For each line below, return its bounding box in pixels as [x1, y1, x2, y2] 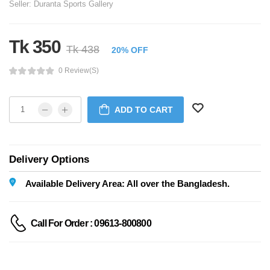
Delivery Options [9, 153, 89, 165]
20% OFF [111, 45, 148, 55]
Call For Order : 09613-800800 [31, 218, 151, 229]
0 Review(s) [58, 66, 99, 75]
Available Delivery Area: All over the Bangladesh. [25, 178, 230, 189]
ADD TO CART [114, 104, 173, 115]
